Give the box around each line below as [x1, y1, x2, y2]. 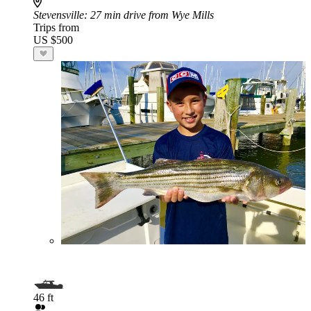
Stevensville [33, 9, 84, 21]
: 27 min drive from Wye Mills [84, 9, 214, 21]
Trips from [33, 22, 79, 33]
